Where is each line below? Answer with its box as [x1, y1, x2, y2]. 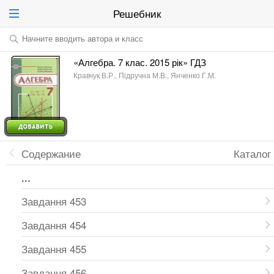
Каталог [234, 146, 271, 161]
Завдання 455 [21, 241, 86, 256]
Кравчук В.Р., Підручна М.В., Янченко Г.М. [73, 70, 216, 80]
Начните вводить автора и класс [22, 32, 143, 44]
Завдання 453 [21, 193, 86, 209]
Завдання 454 [21, 217, 86, 232]
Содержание [21, 146, 81, 161]
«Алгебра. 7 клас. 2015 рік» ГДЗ [73, 56, 206, 68]
